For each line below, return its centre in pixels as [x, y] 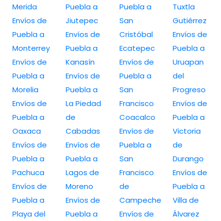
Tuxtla [184, 6]
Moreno [80, 186]
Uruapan [188, 62]
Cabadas [83, 131]
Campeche [140, 200]
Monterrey [31, 48]
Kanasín [80, 62]
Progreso [189, 89]
